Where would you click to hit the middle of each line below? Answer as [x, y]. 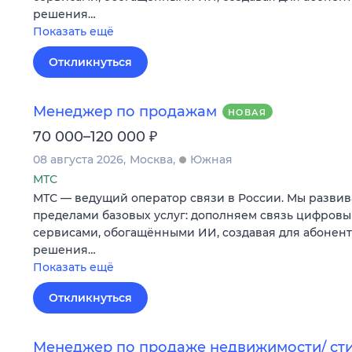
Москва [151, 159]
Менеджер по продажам [125, 111]
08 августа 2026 [78, 159]
